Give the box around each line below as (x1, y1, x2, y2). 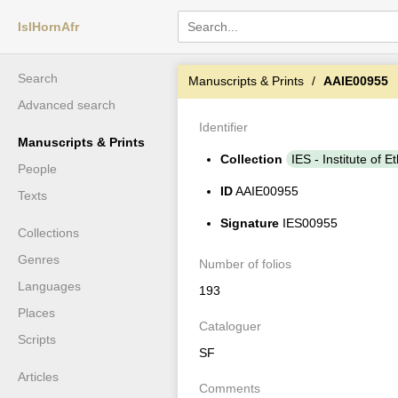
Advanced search (18, 98, 115, 112)
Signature (220, 216, 279, 230)
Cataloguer (199, 319, 261, 333)
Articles (18, 370, 59, 384)
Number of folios (199, 257, 291, 271)
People (18, 162, 57, 176)
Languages (18, 279, 81, 293)
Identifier (199, 120, 248, 134)
